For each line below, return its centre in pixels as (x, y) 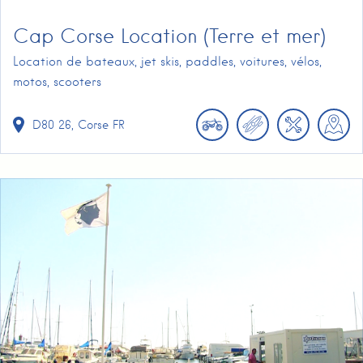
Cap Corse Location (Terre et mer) (169, 36)
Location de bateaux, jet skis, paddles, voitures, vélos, (167, 61)
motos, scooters (57, 81)
